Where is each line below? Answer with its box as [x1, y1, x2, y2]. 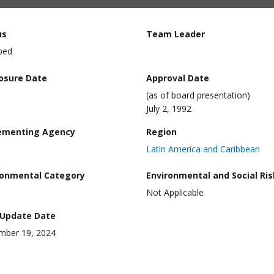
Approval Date [146, 72, 209, 84]
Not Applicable [146, 187, 204, 199]
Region [146, 125, 177, 138]
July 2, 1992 [146, 102, 191, 114]
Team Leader [146, 28, 205, 40]
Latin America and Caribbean [146, 143, 260, 155]
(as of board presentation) [146, 89, 250, 101]
